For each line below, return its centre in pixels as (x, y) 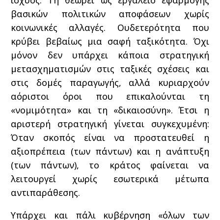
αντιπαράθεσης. (46, 192)
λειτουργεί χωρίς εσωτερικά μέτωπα (110, 179)
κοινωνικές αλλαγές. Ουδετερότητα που (110, 27)
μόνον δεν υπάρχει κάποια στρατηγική (110, 55)
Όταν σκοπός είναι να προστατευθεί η (110, 137)
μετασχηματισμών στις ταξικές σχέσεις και (110, 69)
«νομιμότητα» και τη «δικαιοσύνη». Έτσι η (110, 110)
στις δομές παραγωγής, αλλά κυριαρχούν (110, 82)
